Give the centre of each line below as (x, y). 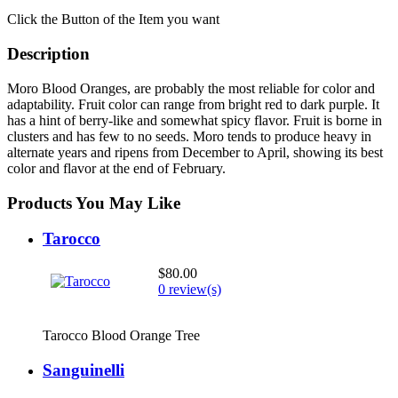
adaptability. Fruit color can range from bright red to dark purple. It (193, 104)
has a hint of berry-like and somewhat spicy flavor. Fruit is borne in (195, 120)
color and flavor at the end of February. (116, 168)
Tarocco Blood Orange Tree (121, 335)
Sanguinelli (84, 370)
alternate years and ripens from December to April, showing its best (195, 152)
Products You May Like (94, 203)
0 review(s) (190, 289)
